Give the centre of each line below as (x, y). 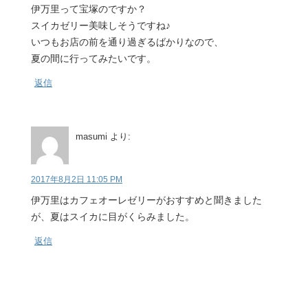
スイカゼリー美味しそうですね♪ (101, 25)
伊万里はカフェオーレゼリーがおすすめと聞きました (146, 200)
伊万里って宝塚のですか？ (89, 9)
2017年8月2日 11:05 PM (77, 179)
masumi (91, 136)
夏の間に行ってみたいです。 (93, 58)
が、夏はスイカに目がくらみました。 (113, 216)
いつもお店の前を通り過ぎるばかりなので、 (127, 42)
